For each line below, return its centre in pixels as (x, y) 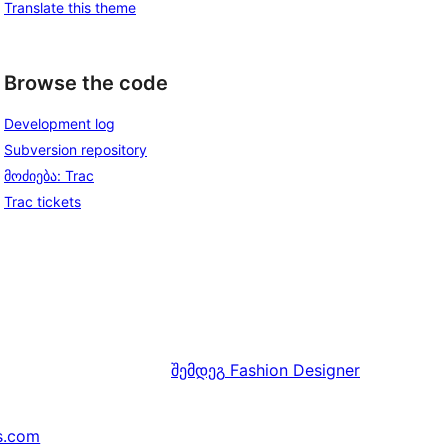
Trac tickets (42, 202)
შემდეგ (198, 370)
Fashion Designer (295, 370)
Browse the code (86, 82)
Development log (59, 124)
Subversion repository (75, 150)
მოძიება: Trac (49, 176)
